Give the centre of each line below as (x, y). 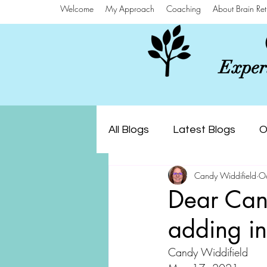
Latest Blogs (204, 129)
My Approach (130, 9)
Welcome (77, 9)
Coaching (184, 9)
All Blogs (129, 129)
